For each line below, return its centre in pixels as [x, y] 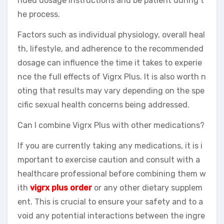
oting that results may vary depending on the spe [111, 91]
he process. [39, 14]
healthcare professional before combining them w [112, 174]
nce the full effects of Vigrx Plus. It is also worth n [112, 77]
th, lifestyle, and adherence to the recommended [110, 49]
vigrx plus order [61, 188]
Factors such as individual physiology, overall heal [111, 35]
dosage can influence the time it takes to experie [110, 63]
